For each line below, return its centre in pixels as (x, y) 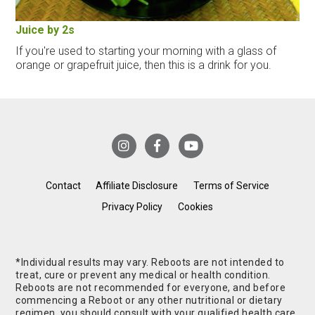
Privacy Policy (133, 207)
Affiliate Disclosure (137, 186)
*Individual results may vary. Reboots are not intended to (150, 263)
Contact (63, 186)
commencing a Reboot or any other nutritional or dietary (149, 301)
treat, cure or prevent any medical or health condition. (143, 275)
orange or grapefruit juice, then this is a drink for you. (144, 65)
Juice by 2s (45, 30)
